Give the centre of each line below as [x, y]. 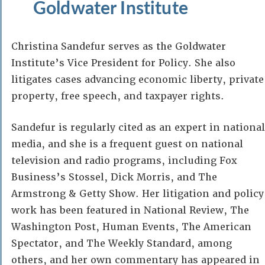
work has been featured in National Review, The [130, 210]
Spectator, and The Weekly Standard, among [122, 243]
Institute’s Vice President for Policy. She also [123, 63]
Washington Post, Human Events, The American [131, 227]
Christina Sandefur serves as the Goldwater [119, 46]
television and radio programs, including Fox [124, 161]
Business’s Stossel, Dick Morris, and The [114, 177]
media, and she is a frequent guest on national [127, 144]
